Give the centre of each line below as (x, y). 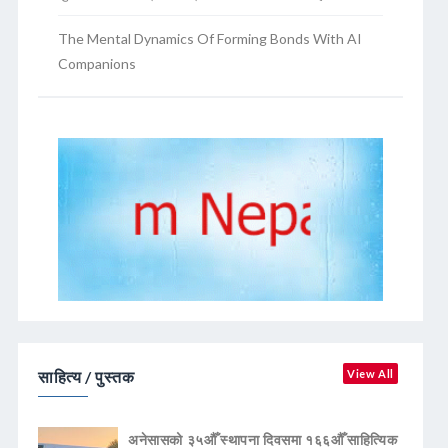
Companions (97, 64)
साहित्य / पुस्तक (86, 376)
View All (370, 373)
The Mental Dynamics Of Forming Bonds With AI (210, 39)
